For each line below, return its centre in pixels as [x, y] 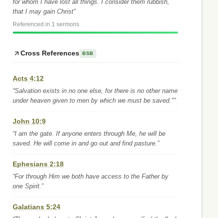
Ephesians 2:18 [38, 164]
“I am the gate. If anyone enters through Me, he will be [89, 134]
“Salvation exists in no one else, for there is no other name [95, 91]
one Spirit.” [28, 186]
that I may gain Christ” [44, 11]
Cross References [50, 53]
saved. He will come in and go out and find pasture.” [86, 143]
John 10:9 [29, 121]
